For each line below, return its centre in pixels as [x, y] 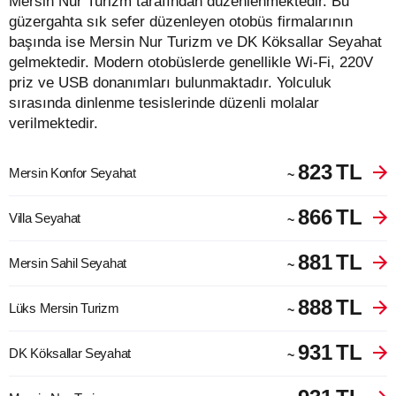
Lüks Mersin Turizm [64, 308]
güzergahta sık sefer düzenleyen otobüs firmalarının [181, 22]
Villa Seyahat [45, 218]
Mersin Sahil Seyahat [68, 263]
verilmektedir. [53, 123]
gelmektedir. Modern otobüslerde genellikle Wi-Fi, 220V [191, 62]
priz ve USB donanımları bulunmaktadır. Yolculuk [170, 83]
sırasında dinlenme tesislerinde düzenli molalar [164, 103]
